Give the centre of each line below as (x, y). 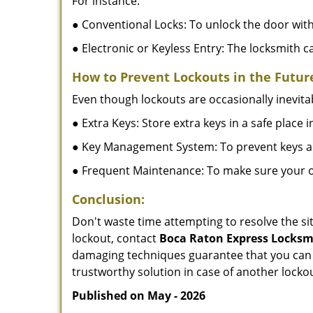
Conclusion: (108, 199)
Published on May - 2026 (139, 296)
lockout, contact (116, 238)
